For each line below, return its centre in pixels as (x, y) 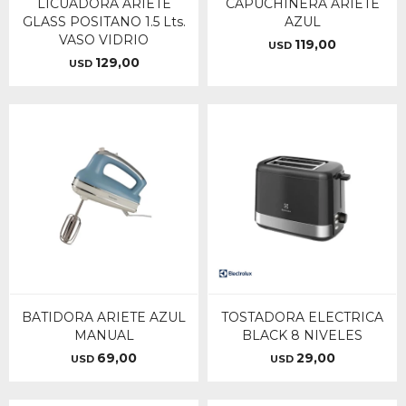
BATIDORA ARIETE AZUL (104, 317)
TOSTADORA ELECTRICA (302, 317)
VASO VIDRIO (104, 40)
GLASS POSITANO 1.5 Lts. (104, 22)
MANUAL (104, 335)
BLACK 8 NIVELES (302, 335)
